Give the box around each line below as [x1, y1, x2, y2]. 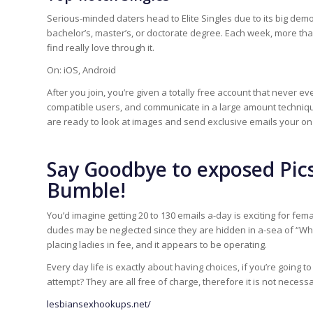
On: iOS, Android [47, 64, 116, 77]
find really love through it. [47, 41, 154, 54]
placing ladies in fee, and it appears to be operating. [47, 238, 267, 252]
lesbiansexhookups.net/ [47, 298, 151, 311]
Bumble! [47, 177, 126, 204]
